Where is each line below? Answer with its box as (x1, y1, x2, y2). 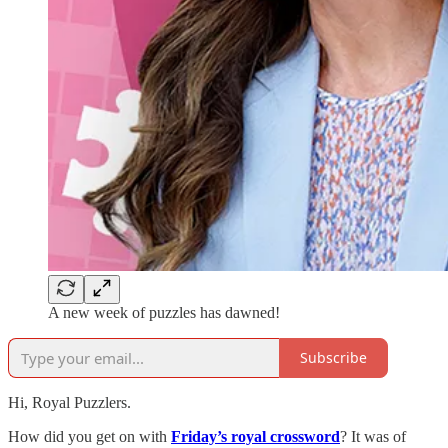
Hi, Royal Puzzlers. (8, 393, 131, 411)
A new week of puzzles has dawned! (48, 303, 280, 321)
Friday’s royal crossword (171, 427, 340, 445)
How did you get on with (8, 427, 171, 445)
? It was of (340, 427, 406, 445)
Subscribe (300, 348, 367, 368)
